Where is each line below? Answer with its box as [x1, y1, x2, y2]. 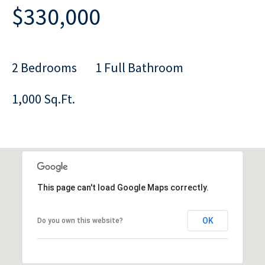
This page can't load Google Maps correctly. [37, 182, 209, 192]
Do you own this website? [37, 216, 123, 225]
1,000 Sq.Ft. [12, 90, 75, 107]
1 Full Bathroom [95, 59, 183, 76]
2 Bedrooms [12, 59, 77, 76]
